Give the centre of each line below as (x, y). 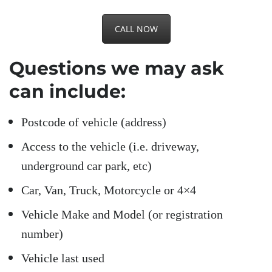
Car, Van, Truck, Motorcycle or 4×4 (109, 190)
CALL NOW (136, 29)
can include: (67, 92)
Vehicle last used (63, 258)
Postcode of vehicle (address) (94, 122)
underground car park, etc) (87, 166)
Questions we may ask (117, 69)
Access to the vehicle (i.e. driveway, (110, 147)
